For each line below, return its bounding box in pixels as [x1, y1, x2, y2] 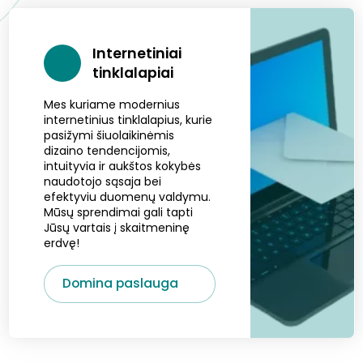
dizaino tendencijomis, [44, 142, 171, 159]
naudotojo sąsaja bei [44, 173, 162, 190]
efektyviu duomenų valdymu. [44, 188, 211, 205]
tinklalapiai [92, 63, 173, 83]
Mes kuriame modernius [44, 96, 181, 113]
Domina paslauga [62, 274, 181, 293]
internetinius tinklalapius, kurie [44, 111, 213, 128]
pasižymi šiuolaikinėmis [44, 126, 175, 143]
